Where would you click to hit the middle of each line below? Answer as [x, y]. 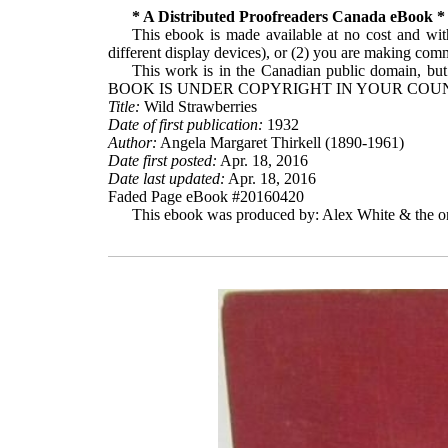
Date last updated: [166, 178]
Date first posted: [162, 160]
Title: [123, 106]
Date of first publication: [185, 124]
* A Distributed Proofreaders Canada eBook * [288, 16]
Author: [132, 142]
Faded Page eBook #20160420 [205, 196]
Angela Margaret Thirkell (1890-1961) [280, 142]
